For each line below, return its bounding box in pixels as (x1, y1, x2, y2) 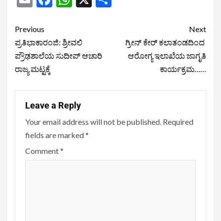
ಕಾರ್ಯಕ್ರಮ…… (160, 64, 206, 74)
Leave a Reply (25, 100, 81, 110)
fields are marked (25, 130, 85, 140)
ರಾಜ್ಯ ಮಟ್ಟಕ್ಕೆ (15, 64, 50, 74)
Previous (15, 24, 44, 34)
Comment (25, 146, 60, 155)
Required (163, 116, 193, 126)
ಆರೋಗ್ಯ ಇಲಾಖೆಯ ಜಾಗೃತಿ (128, 50, 206, 60)
